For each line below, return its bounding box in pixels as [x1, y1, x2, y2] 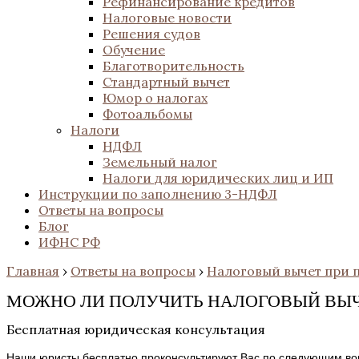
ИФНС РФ [38, 234, 100, 250]
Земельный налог [103, 154, 217, 170]
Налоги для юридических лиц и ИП [103, 170, 333, 186]
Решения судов [103, 26, 200, 42]
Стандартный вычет [103, 74, 230, 90]
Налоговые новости [103, 10, 232, 26]
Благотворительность [103, 58, 244, 74]
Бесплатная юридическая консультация [6, 321, 265, 338]
